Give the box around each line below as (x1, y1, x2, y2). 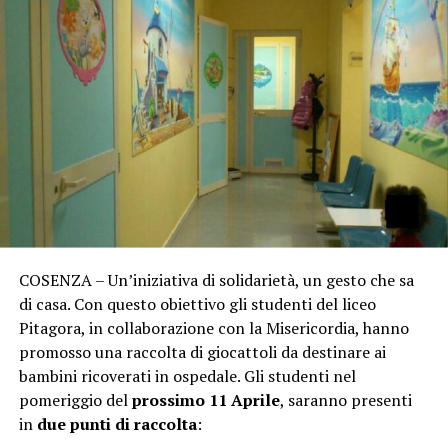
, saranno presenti (279, 389, 412, 412)
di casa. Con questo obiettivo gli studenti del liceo (18, 293, 376, 316)
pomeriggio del (18, 389, 132, 412)
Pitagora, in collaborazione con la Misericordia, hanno (18, 317, 409, 340)
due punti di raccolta (36, 413, 197, 436)
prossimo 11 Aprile (131, 389, 280, 412)
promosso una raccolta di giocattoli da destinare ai (18, 341, 386, 364)
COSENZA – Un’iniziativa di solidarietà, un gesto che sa (18, 269, 414, 292)
